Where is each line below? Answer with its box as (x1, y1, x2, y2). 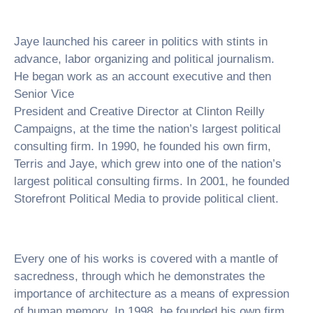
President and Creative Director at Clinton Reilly (14, 105, 265, 118)
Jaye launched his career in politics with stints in (14, 35, 268, 48)
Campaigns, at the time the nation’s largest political (14, 122, 281, 136)
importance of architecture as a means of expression (14, 287, 289, 300)
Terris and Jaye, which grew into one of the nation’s (14, 157, 282, 170)
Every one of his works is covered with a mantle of (14, 252, 278, 265)
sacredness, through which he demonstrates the (14, 270, 265, 283)
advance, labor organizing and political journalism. (14, 52, 275, 66)
